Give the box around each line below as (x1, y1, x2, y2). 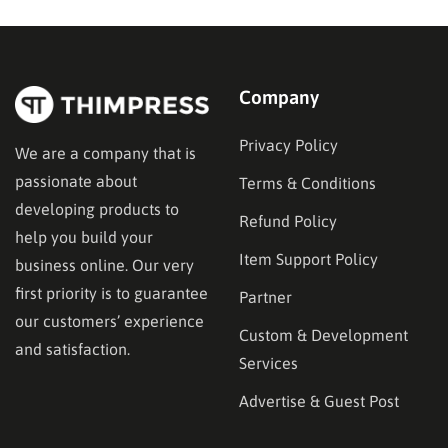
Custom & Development (239, 325, 408, 344)
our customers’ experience (15, 312, 204, 331)
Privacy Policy (239, 135, 338, 154)
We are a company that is (15, 144, 196, 163)
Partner (239, 287, 292, 306)
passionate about (15, 172, 137, 191)
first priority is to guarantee (15, 284, 208, 303)
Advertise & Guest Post (239, 391, 399, 410)
